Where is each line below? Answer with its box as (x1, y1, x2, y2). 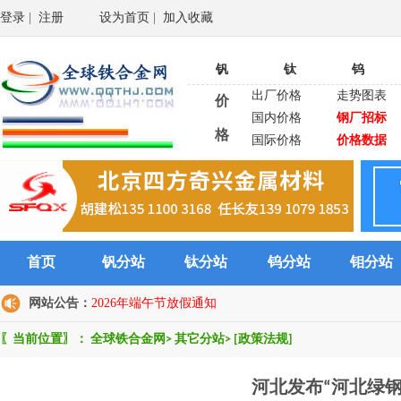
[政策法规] (234, 333, 293, 346)
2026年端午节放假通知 (91, 296, 217, 310)
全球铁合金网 (90, 333, 166, 346)
